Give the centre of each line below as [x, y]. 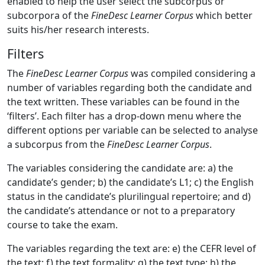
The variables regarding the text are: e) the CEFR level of [132, 248]
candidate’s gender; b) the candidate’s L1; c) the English [130, 182]
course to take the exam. [62, 225]
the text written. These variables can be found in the [123, 102]
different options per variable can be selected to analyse [132, 130]
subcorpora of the [49, 15]
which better [223, 15]
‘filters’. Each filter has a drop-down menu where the [124, 116]
